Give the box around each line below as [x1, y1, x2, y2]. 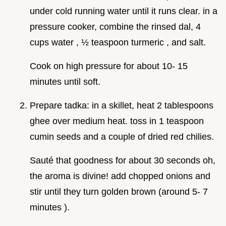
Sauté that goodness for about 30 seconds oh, [30, 155, 215, 165]
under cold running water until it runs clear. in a [30, 6, 217, 16]
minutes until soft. [30, 76, 100, 87]
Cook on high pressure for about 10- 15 [30, 61, 188, 71]
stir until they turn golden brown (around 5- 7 [30, 186, 208, 197]
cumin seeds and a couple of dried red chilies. [30, 131, 214, 142]
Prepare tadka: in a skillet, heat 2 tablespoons [30, 100, 213, 110]
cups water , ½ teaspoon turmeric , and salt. [30, 37, 206, 47]
